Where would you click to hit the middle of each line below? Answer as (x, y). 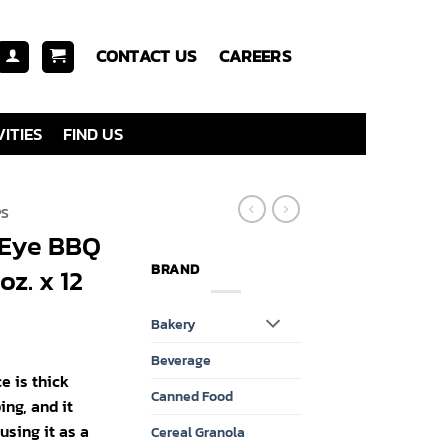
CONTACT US (145, 55)
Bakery (173, 324)
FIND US (92, 134)
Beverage (181, 360)
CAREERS (255, 55)
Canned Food (192, 396)
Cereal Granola (198, 432)
